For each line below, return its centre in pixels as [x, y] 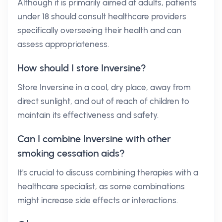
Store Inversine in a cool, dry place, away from [104, 87]
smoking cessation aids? [71, 153]
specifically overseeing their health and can [99, 30]
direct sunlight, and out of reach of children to [103, 101]
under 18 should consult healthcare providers [102, 16]
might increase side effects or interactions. [98, 200]
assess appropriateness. [63, 44]
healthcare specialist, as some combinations [101, 186]
